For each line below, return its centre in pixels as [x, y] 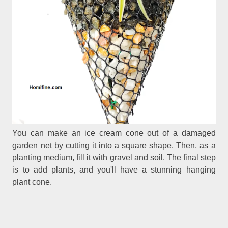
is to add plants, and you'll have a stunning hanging [114, 170]
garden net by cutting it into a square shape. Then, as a [114, 146]
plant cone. [33, 182]
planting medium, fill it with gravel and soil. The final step [114, 158]
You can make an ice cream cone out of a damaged [114, 133]
